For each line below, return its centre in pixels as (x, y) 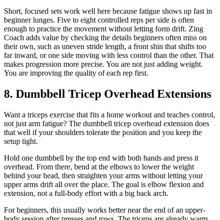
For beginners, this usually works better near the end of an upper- (105, 210)
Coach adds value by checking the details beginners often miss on (105, 37)
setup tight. (21, 141)
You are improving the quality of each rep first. (76, 73)
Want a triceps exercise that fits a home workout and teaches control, (110, 114)
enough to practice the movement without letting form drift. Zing (104, 28)
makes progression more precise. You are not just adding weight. (103, 64)
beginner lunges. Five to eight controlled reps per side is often (99, 20)
